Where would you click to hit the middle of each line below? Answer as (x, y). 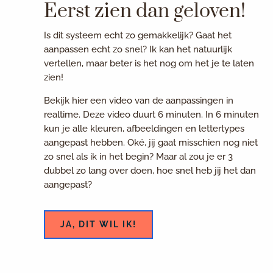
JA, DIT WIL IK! (99, 224)
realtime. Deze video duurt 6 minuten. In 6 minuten (152, 114)
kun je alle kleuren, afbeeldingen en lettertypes (144, 128)
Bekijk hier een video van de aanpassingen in (139, 100)
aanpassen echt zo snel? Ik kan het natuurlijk (138, 49)
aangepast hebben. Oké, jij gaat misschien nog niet (151, 142)
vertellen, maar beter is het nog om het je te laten (149, 63)
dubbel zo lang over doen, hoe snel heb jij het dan (150, 170)
